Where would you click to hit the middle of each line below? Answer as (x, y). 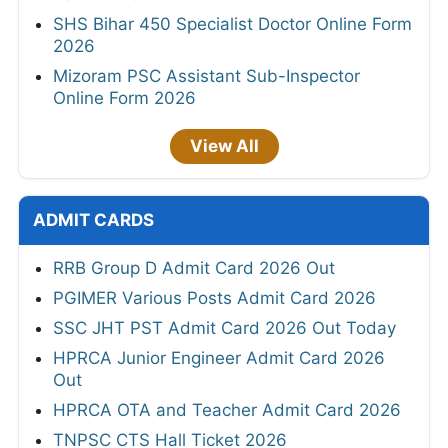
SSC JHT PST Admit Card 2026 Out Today (224, 327)
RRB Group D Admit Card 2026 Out (194, 267)
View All (224, 145)
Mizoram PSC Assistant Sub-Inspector (206, 75)
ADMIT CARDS (93, 219)
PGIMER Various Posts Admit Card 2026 (214, 297)
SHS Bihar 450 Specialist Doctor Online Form (232, 23)
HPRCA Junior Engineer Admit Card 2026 (219, 357)
